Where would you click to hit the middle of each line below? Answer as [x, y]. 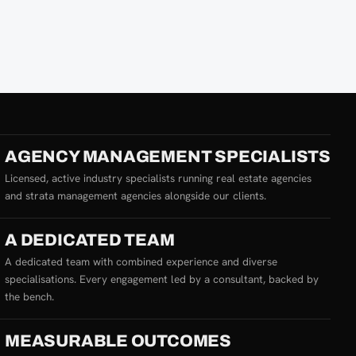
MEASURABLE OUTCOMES [118, 341]
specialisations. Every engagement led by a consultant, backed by [161, 279]
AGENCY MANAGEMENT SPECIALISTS [167, 156]
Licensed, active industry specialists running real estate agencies [158, 178]
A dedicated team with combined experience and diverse [141, 261]
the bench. [29, 296]
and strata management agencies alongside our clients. [135, 195]
